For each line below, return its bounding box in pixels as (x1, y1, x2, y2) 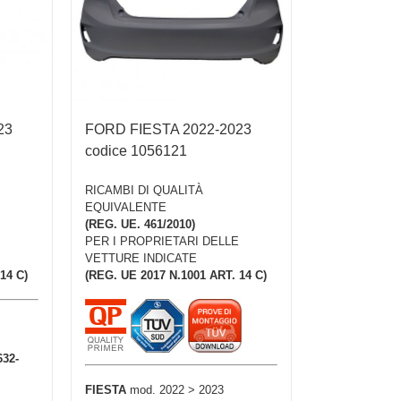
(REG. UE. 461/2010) (84, 217, 195, 231)
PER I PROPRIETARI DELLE (84, 234, 239, 248)
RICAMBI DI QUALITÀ (84, 183, 203, 197)
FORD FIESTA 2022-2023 (84, 121, 252, 137)
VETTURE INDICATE (84, 251, 197, 265)
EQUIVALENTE (84, 200, 166, 214)
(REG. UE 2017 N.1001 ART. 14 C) (84, 268, 267, 282)
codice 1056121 (84, 142, 187, 158)
